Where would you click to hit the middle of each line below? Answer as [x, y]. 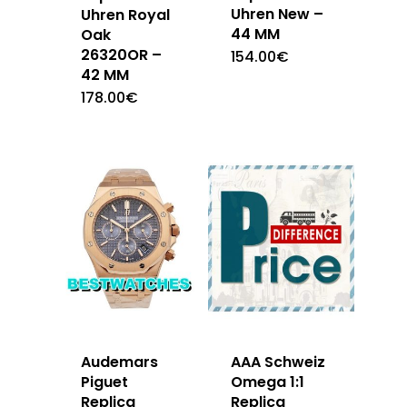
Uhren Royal [125, 15]
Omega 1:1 [268, 382]
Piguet [104, 382]
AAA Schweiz [278, 362]
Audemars [119, 362]
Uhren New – [278, 15]
